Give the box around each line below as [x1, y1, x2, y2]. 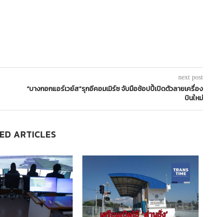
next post [178, 74, 203, 81]
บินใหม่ [184, 93, 203, 104]
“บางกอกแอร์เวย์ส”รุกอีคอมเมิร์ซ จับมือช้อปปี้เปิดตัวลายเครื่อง [26, 84, 203, 94]
